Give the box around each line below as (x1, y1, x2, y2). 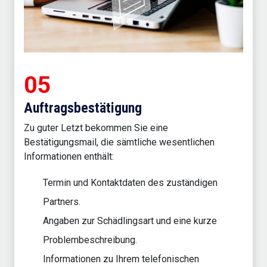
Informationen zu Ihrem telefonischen (43, 253, 199, 265)
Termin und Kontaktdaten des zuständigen (43, 176, 218, 188)
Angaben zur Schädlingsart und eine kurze (43, 215, 217, 226)
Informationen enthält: (24, 150, 114, 162)
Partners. (43, 195, 80, 207)
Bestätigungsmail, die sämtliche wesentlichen (24, 136, 215, 148)
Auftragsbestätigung (24, 99, 142, 116)
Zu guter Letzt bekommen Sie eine (24, 122, 168, 133)
